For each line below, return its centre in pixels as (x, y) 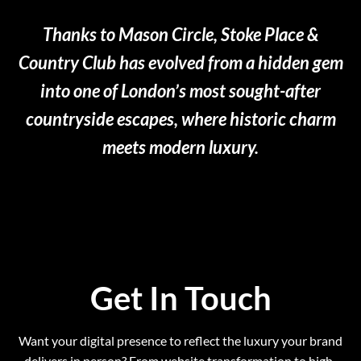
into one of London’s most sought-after (180, 90)
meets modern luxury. (180, 147)
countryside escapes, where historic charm (180, 118)
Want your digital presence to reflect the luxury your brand (180, 340)
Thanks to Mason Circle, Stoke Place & (180, 34)
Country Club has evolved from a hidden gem (180, 62)
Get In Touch (180, 298)
